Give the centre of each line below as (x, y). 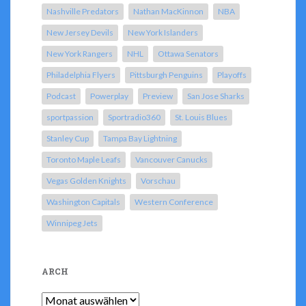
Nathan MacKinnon (168, 12)
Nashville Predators (83, 12)
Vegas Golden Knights (86, 181)
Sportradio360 (134, 117)
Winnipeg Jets (72, 223)
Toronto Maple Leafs (84, 160)
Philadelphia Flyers (81, 75)
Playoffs (232, 75)
